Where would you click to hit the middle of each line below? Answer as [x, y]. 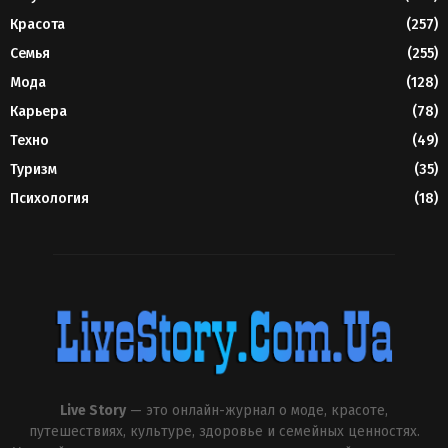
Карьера [38, 111]
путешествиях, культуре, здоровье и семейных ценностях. [224, 431]
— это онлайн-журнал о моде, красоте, [257, 410]
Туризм [33, 169]
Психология [49, 198]
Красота [37, 24]
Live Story [93, 410]
